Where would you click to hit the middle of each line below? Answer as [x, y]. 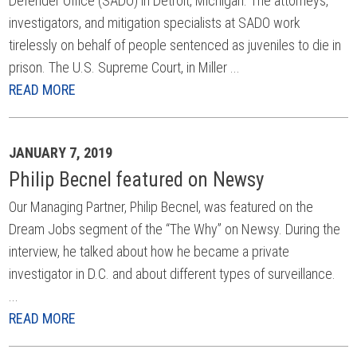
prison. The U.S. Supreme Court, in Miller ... [125, 67]
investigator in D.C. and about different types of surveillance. [173, 274]
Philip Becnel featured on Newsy [137, 180]
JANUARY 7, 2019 [61, 153]
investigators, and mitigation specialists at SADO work [155, 23]
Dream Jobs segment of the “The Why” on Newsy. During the [175, 229]
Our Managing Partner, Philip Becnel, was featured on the [161, 207]
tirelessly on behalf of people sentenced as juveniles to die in [175, 45]
